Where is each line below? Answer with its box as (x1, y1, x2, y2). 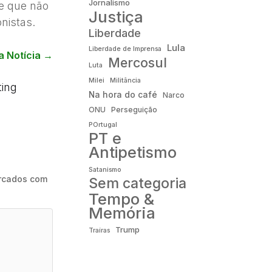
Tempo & (88, 189, 154, 208)
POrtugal (88, 120, 117, 129)
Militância (109, 76, 141, 84)
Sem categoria (88, 174, 186, 192)
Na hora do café (88, 89, 157, 100)
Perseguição (110, 104, 157, 114)
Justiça (88, 7, 143, 26)
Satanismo (88, 165, 121, 174)
